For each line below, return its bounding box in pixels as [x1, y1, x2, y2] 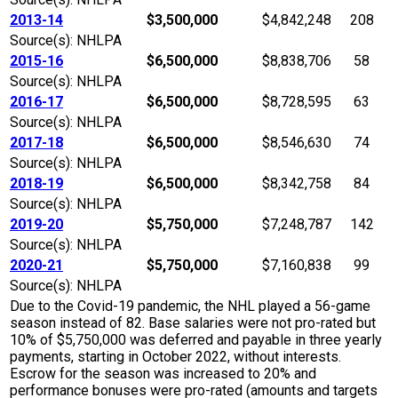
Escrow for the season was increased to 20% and [10, 365, 316, 383]
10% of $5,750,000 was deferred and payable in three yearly [10, 331, 382, 349]
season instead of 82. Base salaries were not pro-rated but [10, 314, 376, 332]
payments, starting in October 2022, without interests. [10, 348, 341, 366]
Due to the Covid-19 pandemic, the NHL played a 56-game [10, 298, 370, 315]
